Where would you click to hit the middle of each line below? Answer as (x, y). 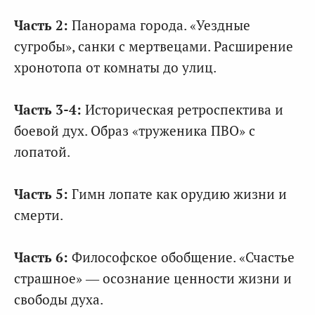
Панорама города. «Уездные (159, 25)
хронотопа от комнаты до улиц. (115, 67)
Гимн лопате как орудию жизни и (178, 194)
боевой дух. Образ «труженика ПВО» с (135, 131)
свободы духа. (59, 300)
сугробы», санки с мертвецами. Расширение (154, 46)
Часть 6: (41, 257)
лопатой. (42, 152)
